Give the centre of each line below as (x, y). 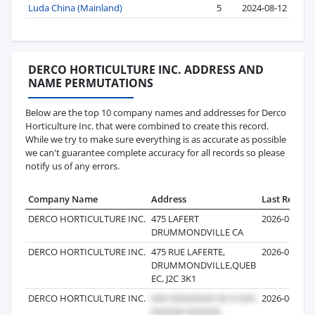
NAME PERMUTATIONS (91, 83)
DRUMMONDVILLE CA (197, 232)
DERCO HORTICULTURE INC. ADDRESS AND (146, 69)
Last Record (287, 199)
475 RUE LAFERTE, (188, 251)
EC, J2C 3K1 (174, 278)
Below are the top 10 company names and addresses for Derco (156, 112)
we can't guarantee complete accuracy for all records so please (155, 152)
